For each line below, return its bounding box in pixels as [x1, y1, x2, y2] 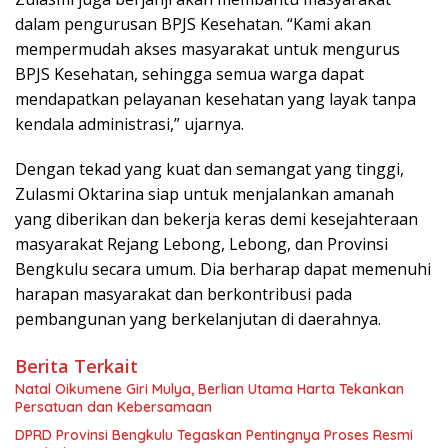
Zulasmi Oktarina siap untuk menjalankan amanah [15, 182, 394, 205]
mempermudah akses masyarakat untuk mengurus [15, 37, 400, 60]
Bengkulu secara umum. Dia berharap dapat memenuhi [15, 257, 431, 280]
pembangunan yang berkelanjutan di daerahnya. [15, 307, 381, 330]
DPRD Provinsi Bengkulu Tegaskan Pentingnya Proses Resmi [15, 425, 413, 444]
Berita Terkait [15, 353, 138, 378]
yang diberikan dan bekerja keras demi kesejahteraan [15, 207, 418, 230]
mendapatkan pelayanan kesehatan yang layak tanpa [15, 87, 416, 110]
